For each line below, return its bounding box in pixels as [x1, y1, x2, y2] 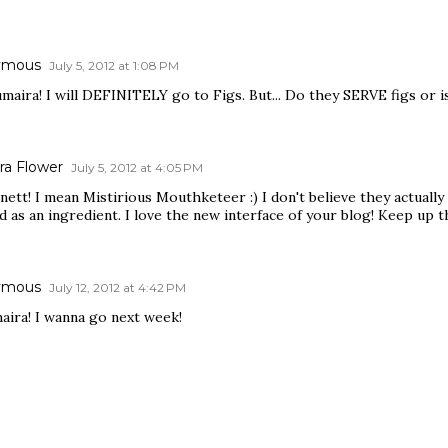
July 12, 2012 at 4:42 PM [48, 280, 186, 295]
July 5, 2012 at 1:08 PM [48, 58, 179, 73]
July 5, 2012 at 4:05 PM [70, 160, 203, 175]
